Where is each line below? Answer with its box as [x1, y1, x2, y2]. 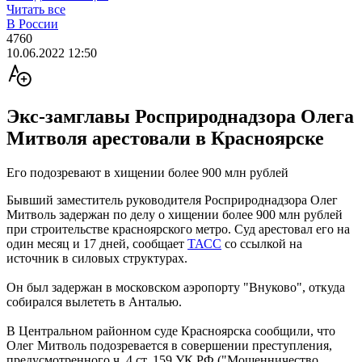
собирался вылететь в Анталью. [6, 294, 182, 309]
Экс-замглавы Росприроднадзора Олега [6, 105, 354, 127]
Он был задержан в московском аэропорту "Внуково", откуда [6, 280, 345, 294]
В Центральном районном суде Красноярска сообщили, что [6, 323, 335, 338]
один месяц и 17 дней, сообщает [6, 236, 187, 250]
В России [6, 17, 58, 31]
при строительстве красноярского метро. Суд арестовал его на [6, 221, 350, 236]
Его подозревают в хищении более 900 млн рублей [6, 165, 288, 179]
